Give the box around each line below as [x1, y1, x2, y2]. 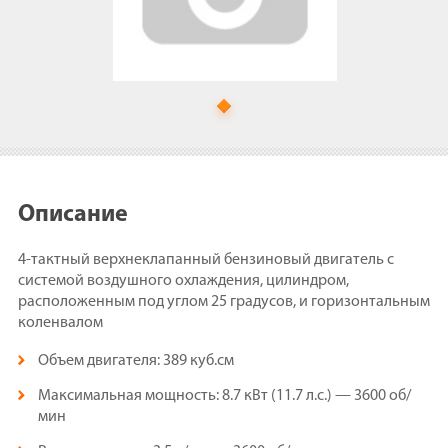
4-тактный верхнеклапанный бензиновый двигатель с [18, 252, 394, 268]
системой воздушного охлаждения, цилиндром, [18, 273, 349, 289]
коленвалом [18, 315, 103, 331]
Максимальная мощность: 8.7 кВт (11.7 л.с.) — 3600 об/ [38, 388, 411, 404]
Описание [18, 203, 128, 227]
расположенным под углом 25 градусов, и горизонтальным [18, 294, 430, 310]
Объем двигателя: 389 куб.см [38, 353, 234, 369]
